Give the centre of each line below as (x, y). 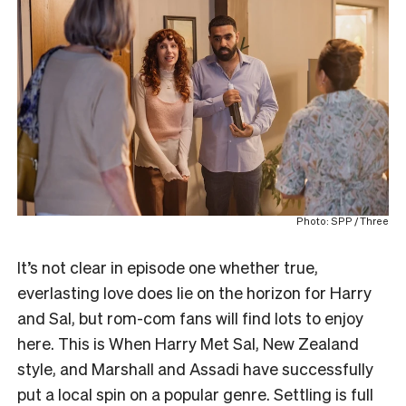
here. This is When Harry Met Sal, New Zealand (188, 343)
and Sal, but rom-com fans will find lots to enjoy (190, 317)
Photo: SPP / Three (343, 221)
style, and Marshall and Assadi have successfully (195, 368)
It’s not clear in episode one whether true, (168, 266)
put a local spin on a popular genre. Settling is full (195, 393)
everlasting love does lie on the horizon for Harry (194, 292)
